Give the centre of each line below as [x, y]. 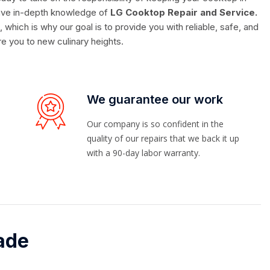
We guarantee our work [155, 100]
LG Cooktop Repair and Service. [184, 13]
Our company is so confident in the [155, 124]
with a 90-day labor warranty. [143, 153]
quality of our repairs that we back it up [163, 139]
